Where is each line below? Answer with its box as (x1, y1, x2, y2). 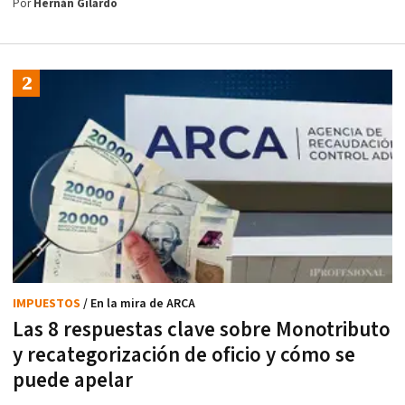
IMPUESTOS (13, 296, 83, 313)
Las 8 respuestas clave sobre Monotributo (13, 316, 391, 344)
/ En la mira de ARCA (83, 296, 195, 313)
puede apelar (13, 367, 133, 395)
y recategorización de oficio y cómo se (13, 342, 355, 370)
